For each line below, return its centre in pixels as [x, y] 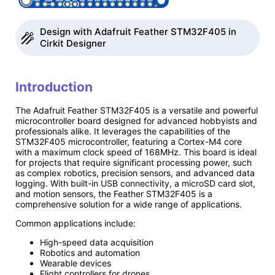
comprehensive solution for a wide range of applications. [129, 204]
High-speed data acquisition [97, 242]
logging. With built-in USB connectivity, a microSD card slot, [135, 184]
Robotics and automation [90, 253]
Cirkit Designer [73, 44]
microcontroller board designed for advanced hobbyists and [136, 121]
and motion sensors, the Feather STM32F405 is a [114, 194]
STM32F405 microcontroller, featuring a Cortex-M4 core [129, 142]
